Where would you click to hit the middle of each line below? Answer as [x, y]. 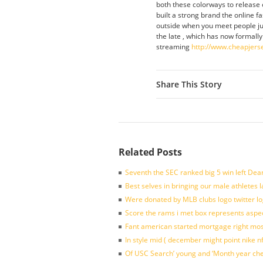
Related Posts [150, 152]
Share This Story [189, 84]
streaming [174, 47]
